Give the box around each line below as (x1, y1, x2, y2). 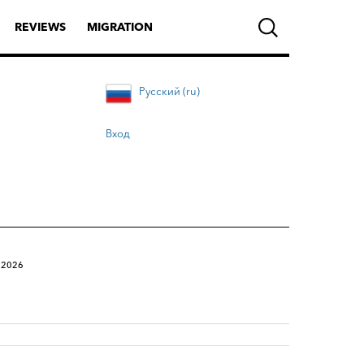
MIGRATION (87, 19, 153, 34)
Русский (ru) (139, 84, 200, 97)
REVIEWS (15, 19, 66, 34)
